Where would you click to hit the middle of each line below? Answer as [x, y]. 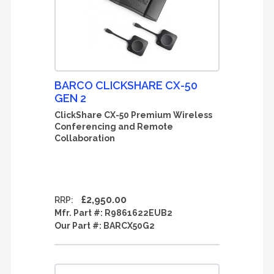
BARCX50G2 [129, 226]
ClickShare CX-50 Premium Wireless [133, 115]
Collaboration [85, 138]
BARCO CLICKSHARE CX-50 [126, 85]
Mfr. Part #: [80, 213]
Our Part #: [79, 226]
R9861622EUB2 [139, 213]
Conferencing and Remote [114, 127]
